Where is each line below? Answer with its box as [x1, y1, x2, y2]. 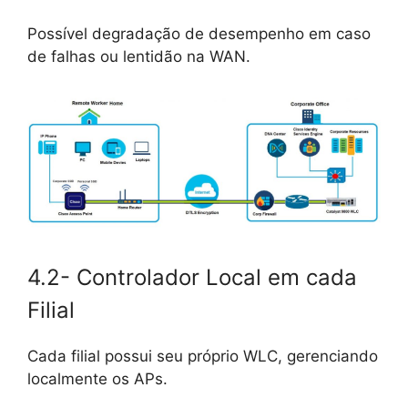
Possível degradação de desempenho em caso [27, 25, 371, 44]
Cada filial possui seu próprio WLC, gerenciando [27, 347, 378, 366]
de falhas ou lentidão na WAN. [27, 47, 250, 66]
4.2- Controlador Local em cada [27, 264, 357, 291]
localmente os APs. [27, 370, 168, 389]
